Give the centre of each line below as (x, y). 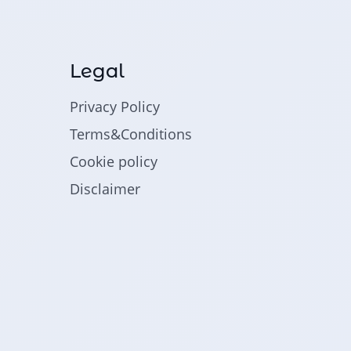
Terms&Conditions (130, 134)
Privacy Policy (114, 106)
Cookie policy (113, 161)
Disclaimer (105, 188)
